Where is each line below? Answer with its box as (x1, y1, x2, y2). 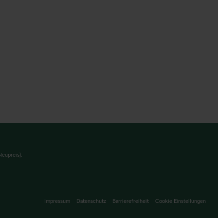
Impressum (44, 197, 70, 204)
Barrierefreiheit (112, 197, 149, 204)
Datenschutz (76, 197, 106, 204)
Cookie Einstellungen (155, 197, 206, 204)
